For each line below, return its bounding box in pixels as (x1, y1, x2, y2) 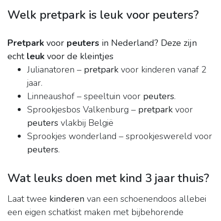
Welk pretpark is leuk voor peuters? (7, 7, 199, 23)
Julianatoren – (27, 64, 84, 76)
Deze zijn (161, 37, 197, 49)
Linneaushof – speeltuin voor (27, 90, 143, 103)
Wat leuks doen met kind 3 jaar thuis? (7, 170, 209, 186)
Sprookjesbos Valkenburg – (27, 104, 138, 116)
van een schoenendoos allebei (84, 193, 206, 205)
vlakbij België (58, 117, 113, 129)
